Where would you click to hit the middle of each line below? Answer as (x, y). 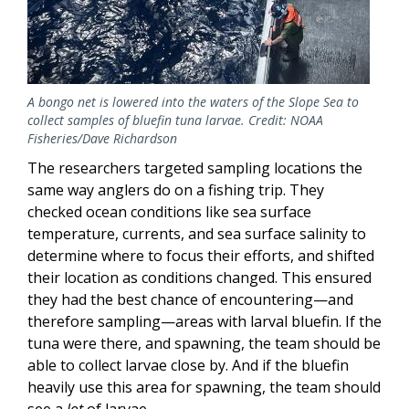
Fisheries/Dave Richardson (102, 139)
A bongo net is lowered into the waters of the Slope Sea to (193, 102)
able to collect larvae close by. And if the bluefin (188, 366)
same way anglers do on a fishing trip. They (176, 190)
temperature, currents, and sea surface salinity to (197, 234)
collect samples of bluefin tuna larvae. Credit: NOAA (175, 121)
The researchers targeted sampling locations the (195, 168)
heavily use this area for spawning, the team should (204, 388)
